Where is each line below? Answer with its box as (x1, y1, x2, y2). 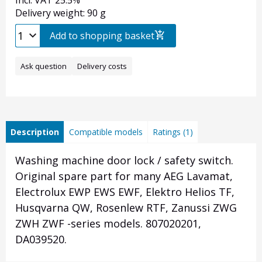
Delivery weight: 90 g (15, 6, 106, 20)
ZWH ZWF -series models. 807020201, (15, 216, 201, 231)
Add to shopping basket (50, 29, 154, 43)
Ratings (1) (153, 126, 193, 138)
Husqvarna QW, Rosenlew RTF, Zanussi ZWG (15, 201, 237, 215)
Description (11, 126, 59, 138)
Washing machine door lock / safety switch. (15, 153, 233, 168)
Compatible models (69, 126, 143, 138)
